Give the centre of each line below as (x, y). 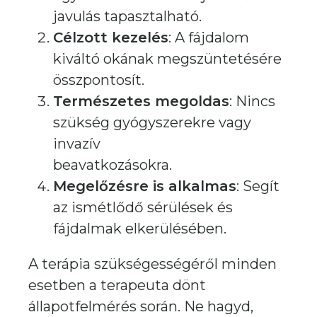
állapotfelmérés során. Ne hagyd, (141, 306)
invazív (77, 144)
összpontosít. (99, 80)
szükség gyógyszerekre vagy (152, 122)
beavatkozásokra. (113, 165)
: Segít (258, 186)
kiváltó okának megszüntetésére (167, 59)
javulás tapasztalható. (127, 16)
